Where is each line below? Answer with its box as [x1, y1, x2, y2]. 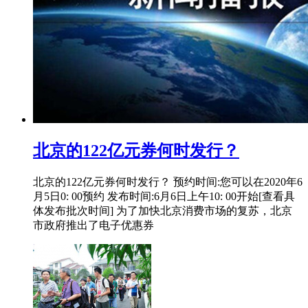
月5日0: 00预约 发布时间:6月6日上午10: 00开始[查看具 [33, 190, 295, 202]
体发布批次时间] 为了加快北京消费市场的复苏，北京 [33, 204, 292, 217]
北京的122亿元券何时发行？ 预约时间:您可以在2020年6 [33, 175, 302, 188]
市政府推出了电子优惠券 [33, 219, 154, 231]
